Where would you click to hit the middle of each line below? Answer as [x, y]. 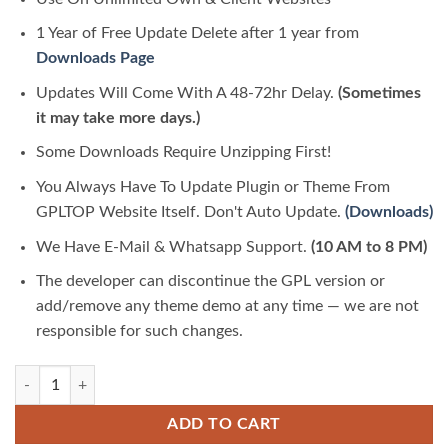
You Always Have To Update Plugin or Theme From [212, 187]
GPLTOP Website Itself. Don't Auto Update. [190, 212]
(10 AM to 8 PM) [368, 246]
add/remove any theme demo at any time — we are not [227, 306]
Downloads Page [95, 58]
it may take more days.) [117, 117]
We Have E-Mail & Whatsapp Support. [173, 246]
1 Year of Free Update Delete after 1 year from [197, 33]
